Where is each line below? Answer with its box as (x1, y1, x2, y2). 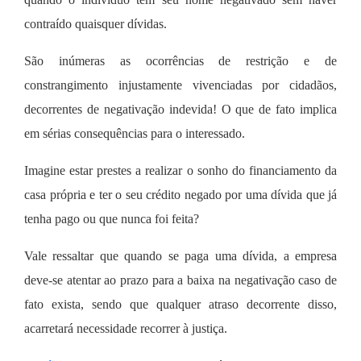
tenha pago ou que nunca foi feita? (24, 211, 199, 226)
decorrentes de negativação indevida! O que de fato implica (24, 102, 337, 116)
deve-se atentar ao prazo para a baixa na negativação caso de (24, 272, 337, 287)
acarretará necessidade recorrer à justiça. (24, 321, 227, 335)
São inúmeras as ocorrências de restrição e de (24, 53, 337, 68)
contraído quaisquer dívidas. (24, 16, 167, 31)
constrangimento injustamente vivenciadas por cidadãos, (24, 77, 337, 92)
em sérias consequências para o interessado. (24, 126, 245, 140)
